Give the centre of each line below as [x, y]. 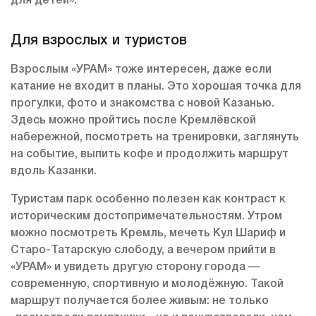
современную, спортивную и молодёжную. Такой [147, 285]
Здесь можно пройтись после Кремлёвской [133, 121]
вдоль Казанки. [54, 172]
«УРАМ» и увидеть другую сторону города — [135, 268]
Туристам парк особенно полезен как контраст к [148, 200]
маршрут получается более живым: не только [140, 302]
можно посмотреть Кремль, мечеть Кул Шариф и [148, 234]
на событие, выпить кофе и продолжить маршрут [150, 155]
